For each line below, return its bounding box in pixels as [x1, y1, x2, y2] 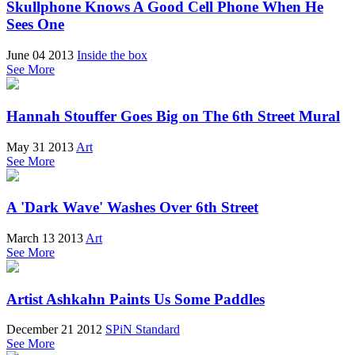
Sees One [6, 16, 64, 33]
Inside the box [77, 48, 147, 63]
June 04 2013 [6, 48, 74, 63]
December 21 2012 [6, 323, 102, 337]
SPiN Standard [105, 323, 180, 337]
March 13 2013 [6, 231, 83, 246]
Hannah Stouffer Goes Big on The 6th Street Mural [6, 107, 340, 124]
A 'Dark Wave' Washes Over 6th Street [6, 199, 258, 216]
